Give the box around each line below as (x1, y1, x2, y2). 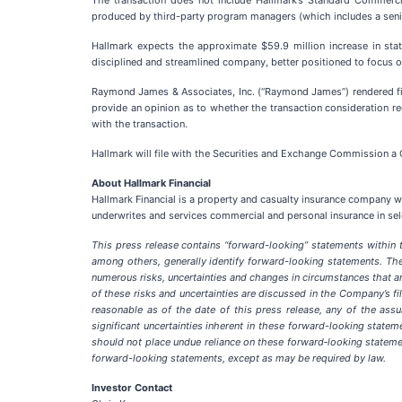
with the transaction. (92, 118, 188, 130)
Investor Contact (92, 381, 172, 394)
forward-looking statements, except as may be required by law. (92, 352, 386, 364)
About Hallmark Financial (92, 177, 211, 189)
